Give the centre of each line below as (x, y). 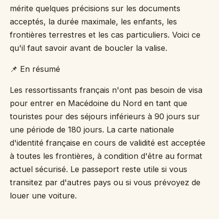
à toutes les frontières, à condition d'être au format (106, 156)
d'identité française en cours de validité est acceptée (108, 143)
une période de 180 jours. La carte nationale (92, 130)
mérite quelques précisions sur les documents (95, 8)
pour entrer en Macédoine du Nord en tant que (99, 103)
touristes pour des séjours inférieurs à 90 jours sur (105, 116)
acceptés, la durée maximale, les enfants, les (93, 22)
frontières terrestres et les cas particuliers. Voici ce (105, 35)
